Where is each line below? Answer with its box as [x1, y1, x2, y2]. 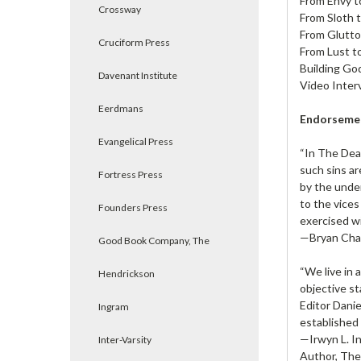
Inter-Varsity [98, 334, 151, 346]
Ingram [98, 301, 129, 313]
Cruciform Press [98, 36, 170, 48]
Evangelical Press [98, 135, 173, 147]
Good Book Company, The [98, 234, 210, 247]
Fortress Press [98, 168, 163, 180]
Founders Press [98, 201, 168, 214]
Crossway [98, 3, 141, 15]
